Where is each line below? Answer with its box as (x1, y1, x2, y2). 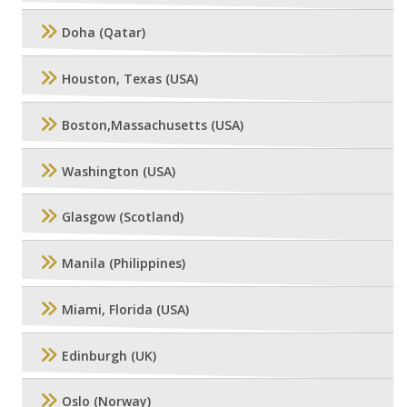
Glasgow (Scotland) (62, 208, 184, 226)
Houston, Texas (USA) (62, 70, 198, 88)
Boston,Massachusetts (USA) (62, 116, 243, 134)
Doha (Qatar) (62, 24, 145, 42)
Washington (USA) (62, 162, 175, 180)
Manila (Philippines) (62, 254, 185, 273)
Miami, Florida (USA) (62, 301, 189, 319)
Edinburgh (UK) (62, 347, 156, 365)
